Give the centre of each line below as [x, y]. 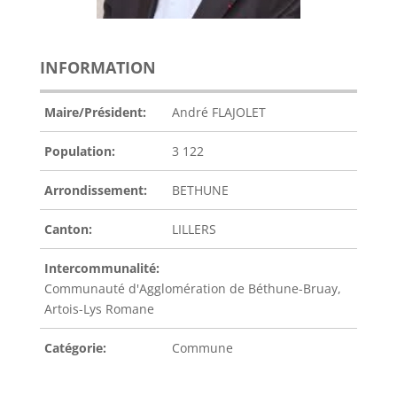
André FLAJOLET [218, 112]
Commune [202, 348]
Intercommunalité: [101, 268]
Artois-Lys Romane [99, 309]
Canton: [68, 229]
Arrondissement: [95, 190]
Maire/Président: [95, 112]
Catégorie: [75, 348]
